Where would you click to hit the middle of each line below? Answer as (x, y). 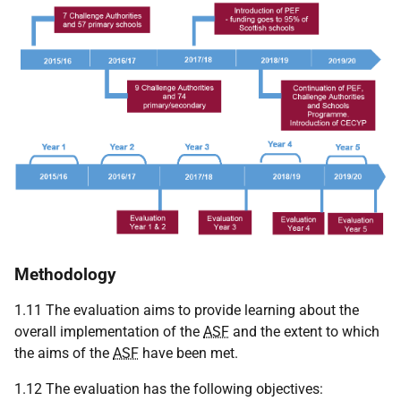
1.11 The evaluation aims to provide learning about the (187, 311)
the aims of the (64, 354)
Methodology (65, 275)
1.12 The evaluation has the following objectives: (169, 389)
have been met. (188, 354)
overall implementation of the (109, 332)
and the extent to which (304, 332)
